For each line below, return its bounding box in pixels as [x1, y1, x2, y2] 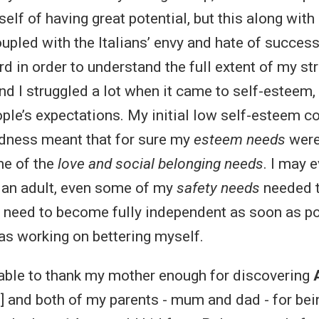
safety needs [177, 179, 260, 197]
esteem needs [194, 130, 286, 148]
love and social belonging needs [58, 155, 263, 172]
